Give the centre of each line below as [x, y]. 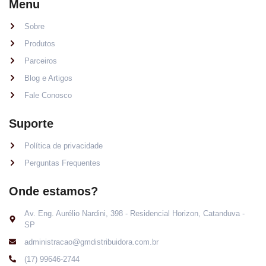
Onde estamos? [53, 191]
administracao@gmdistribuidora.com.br [91, 242]
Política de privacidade [64, 145]
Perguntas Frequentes [62, 163]
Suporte [31, 123]
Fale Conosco [48, 95]
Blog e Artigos [48, 78]
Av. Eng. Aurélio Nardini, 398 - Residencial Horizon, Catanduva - [134, 213]
